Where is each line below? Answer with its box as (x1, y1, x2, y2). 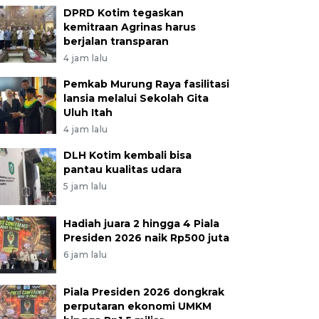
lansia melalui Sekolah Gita (63, 92, 209, 105)
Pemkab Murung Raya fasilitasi (63, 78, 229, 90)
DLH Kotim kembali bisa (63, 149, 192, 162)
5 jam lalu (63, 181, 108, 192)
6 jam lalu (63, 249, 108, 260)
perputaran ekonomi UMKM (63, 300, 211, 313)
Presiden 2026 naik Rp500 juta (63, 231, 229, 244)
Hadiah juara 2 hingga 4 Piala (63, 217, 219, 230)
